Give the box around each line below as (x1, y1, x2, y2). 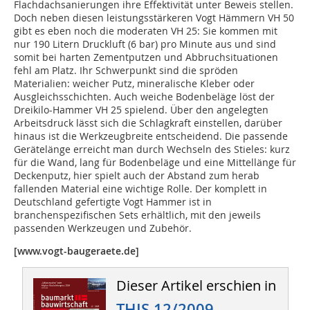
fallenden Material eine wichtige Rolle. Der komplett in (14, 182, 267, 196)
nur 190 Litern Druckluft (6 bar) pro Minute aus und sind (14, 37, 276, 51)
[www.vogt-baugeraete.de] (14, 244, 139, 258)
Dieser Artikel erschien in (116, 276, 276, 295)
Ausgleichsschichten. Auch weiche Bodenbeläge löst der (14, 90, 275, 104)
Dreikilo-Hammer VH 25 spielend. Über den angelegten (14, 103, 268, 117)
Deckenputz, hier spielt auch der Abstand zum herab (14, 169, 259, 183)
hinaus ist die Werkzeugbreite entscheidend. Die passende (14, 129, 288, 143)
